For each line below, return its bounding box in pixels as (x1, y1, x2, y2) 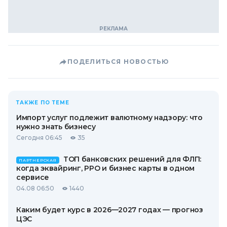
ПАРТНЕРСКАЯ (19, 158, 57, 163)
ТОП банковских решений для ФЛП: (63, 155, 202, 164)
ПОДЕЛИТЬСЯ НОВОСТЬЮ (67, 58, 169, 65)
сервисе (16, 173, 50, 182)
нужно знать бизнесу (16, 122, 96, 131)
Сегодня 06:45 (16, 134, 62, 141)
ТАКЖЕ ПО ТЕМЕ (16, 99, 69, 106)
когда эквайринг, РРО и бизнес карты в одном (16, 164, 195, 173)
